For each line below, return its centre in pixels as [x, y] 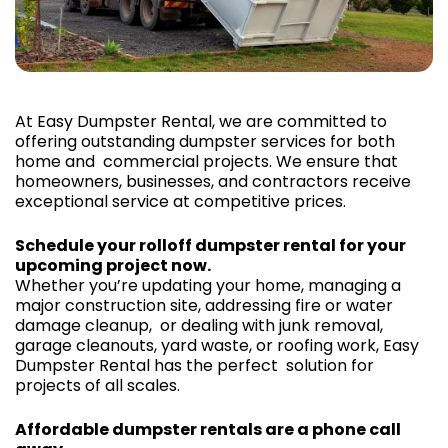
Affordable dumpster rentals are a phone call [208, 429]
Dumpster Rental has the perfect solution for [194, 365]
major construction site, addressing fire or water [204, 305]
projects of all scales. [97, 385]
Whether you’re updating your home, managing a [208, 285]
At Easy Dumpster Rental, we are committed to [201, 121]
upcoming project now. [113, 265]
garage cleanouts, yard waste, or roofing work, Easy [217, 345]
